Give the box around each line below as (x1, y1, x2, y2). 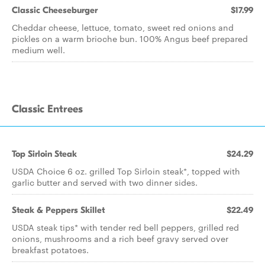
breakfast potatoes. (12, 244, 89, 256)
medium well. (12, 44, 65, 56)
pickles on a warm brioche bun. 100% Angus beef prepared (12, 33, 248, 44)
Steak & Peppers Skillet (12, 205, 105, 215)
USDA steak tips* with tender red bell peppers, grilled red (12, 221, 239, 233)
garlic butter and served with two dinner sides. (12, 176, 198, 188)
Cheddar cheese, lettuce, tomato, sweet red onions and (12, 21, 234, 33)
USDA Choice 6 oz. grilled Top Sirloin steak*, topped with (12, 165, 240, 177)
